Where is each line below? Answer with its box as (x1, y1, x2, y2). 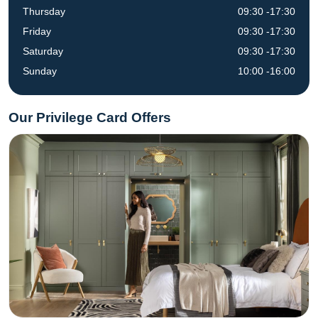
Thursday (23, 6, 65, 17)
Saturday (23, 45, 63, 57)
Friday (23, 26, 51, 37)
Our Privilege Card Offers (9, 110, 171, 125)
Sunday (23, 65, 57, 77)
